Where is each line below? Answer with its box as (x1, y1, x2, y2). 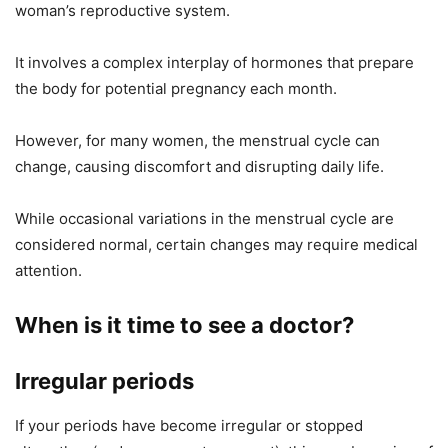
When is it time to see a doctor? (15, 311, 354, 338)
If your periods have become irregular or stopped (15, 415, 363, 435)
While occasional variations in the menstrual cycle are (15, 208, 394, 228)
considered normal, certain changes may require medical (15, 234, 418, 254)
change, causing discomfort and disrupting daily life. (15, 156, 384, 176)
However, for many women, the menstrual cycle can (15, 130, 380, 150)
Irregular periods (15, 367, 194, 394)
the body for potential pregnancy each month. (15, 78, 337, 98)
